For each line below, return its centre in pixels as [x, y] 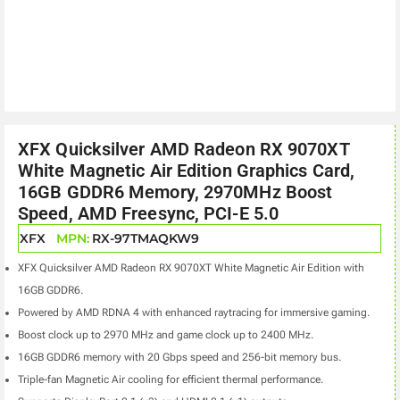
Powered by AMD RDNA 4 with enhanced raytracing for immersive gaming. [194, 312]
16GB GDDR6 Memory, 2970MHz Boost [175, 192]
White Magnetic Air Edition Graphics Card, [187, 170]
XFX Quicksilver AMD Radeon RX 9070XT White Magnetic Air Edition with [191, 267]
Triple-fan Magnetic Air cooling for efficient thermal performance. [171, 379]
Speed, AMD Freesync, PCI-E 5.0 [149, 213]
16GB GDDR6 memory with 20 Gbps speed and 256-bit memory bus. [179, 357]
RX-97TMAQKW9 [146, 238]
